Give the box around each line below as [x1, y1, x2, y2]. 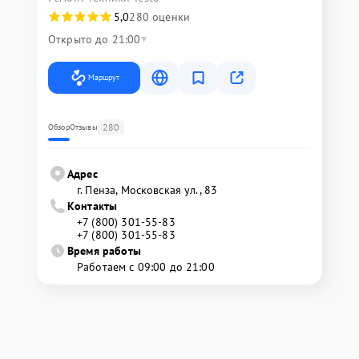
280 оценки [129, 10, 190, 24]
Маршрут [88, 72, 119, 83]
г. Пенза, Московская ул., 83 [77, 183, 218, 197]
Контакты [67, 199, 118, 213]
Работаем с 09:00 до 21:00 [77, 260, 215, 274]
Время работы [67, 244, 141, 258]
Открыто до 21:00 [48, 32, 141, 46]
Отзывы [69, 122, 98, 132]
